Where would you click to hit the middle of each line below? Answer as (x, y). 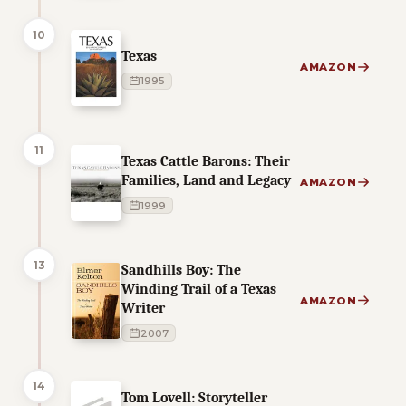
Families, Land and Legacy (206, 180)
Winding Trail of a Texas (199, 288)
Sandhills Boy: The (181, 269)
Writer (143, 307)
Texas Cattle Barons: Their (206, 161)
